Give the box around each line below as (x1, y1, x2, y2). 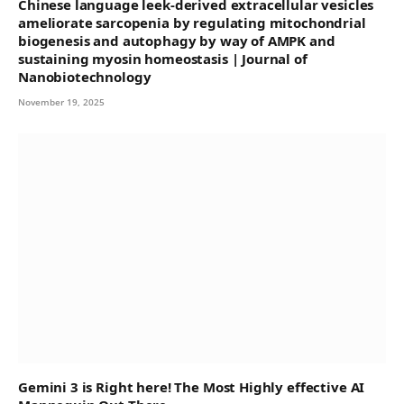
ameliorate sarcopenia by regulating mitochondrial (18, 13, 366, 32)
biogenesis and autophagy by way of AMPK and (18, 31, 335, 50)
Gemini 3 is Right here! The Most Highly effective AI (18, 377, 365, 396)
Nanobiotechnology (18, 67, 151, 86)
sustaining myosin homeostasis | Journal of (18, 49, 308, 68)
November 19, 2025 (18, 95, 105, 108)
